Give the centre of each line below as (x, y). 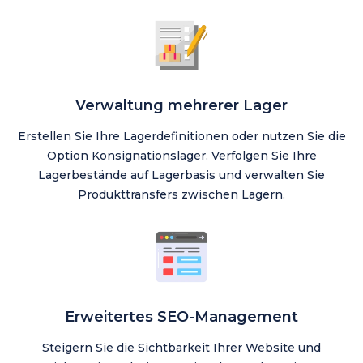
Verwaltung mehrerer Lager (181, 106)
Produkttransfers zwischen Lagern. (181, 195)
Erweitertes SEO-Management (181, 317)
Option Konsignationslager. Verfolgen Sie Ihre (181, 156)
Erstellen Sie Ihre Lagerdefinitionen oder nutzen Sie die (181, 137)
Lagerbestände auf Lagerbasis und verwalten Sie (181, 175)
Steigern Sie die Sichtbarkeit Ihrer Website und (181, 348)
